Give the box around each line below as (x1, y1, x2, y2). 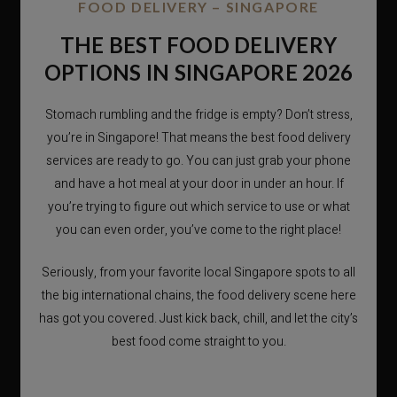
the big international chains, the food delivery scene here (41, 286, 356, 306)
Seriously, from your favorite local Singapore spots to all (42, 263, 355, 283)
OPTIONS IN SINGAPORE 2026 (44, 58, 353, 85)
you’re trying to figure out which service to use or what (47, 197, 350, 216)
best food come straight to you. (111, 332, 286, 352)
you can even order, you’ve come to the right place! (56, 220, 341, 239)
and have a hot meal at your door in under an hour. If (53, 174, 344, 193)
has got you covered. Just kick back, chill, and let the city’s (39, 309, 358, 329)
